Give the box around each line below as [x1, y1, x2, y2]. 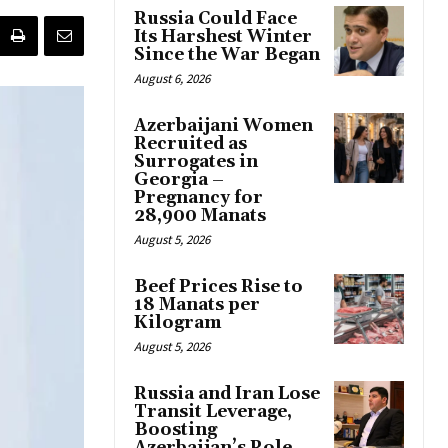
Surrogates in [134, 151, 258, 174]
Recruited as [134, 133, 247, 156]
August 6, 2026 [134, 70, 210, 88]
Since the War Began [134, 44, 320, 67]
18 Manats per [134, 294, 260, 317]
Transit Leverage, [134, 401, 292, 424]
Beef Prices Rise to [134, 276, 303, 299]
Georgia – [134, 169, 224, 192]
